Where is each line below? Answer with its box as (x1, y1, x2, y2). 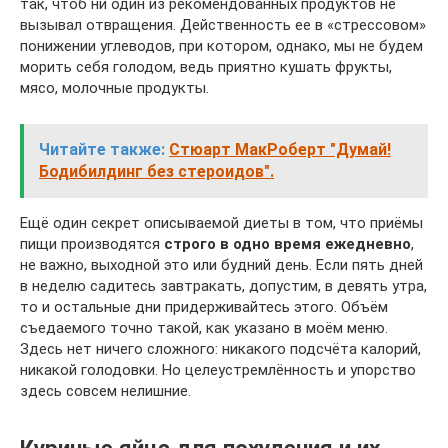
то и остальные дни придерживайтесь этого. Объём (20, 298, 388, 316)
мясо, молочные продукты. (20, 79, 209, 97)
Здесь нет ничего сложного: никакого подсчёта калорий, (20, 340, 421, 358)
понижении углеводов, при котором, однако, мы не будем (20, 37, 423, 55)
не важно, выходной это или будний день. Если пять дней (20, 256, 423, 274)
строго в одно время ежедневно (164, 235, 411, 253)
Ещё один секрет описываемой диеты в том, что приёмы (20, 214, 423, 232)
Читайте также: (39, 140, 165, 159)
